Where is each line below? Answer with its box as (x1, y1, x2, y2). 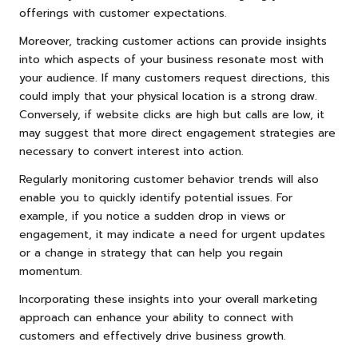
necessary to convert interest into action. (19, 142, 244, 160)
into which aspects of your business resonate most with (19, 50, 324, 68)
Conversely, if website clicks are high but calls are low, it (19, 105, 324, 123)
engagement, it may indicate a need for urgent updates (19, 225, 325, 243)
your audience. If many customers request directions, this (19, 69, 330, 86)
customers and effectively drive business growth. (19, 327, 286, 344)
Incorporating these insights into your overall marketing (19, 290, 317, 308)
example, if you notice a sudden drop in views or (19, 207, 285, 225)
